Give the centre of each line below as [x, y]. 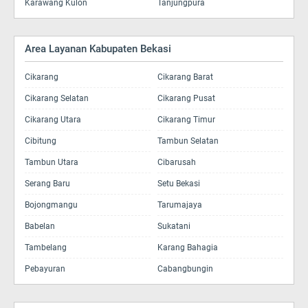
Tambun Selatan [188, 141]
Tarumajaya [180, 205]
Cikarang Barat [185, 77]
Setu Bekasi [179, 184]
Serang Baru [47, 184]
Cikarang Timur [186, 120]
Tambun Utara [52, 162]
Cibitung [41, 141]
